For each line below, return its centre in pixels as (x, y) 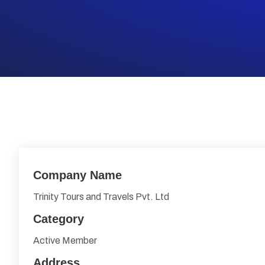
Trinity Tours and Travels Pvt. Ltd (101, 197)
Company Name (77, 175)
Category (59, 219)
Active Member (65, 240)
